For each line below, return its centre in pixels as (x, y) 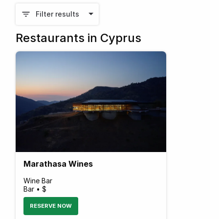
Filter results (57, 14)
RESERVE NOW (51, 206)
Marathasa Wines (58, 164)
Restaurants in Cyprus (78, 38)
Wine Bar (38, 180)
